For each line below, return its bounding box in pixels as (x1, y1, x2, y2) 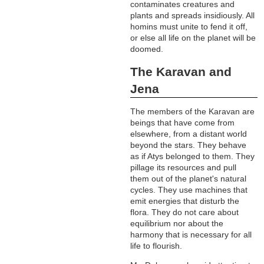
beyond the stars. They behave (130, 140, 247, 150)
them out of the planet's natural (130, 174, 247, 184)
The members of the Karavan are (130, 107, 255, 117)
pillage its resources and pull (130, 163, 237, 173)
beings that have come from (130, 118, 235, 128)
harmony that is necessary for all (130, 230, 252, 240)
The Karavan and (130, 65, 232, 79)
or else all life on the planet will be (130, 33, 256, 43)
